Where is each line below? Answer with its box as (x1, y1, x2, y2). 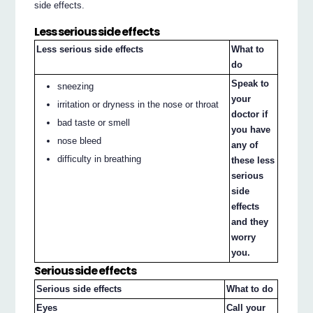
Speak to (231, 78, 270, 89)
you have (231, 124, 271, 136)
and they (231, 217, 269, 228)
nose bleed (57, 136, 102, 147)
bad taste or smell (57, 117, 131, 129)
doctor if (231, 109, 268, 120)
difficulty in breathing (57, 154, 142, 165)
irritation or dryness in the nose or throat (57, 99, 219, 110)
